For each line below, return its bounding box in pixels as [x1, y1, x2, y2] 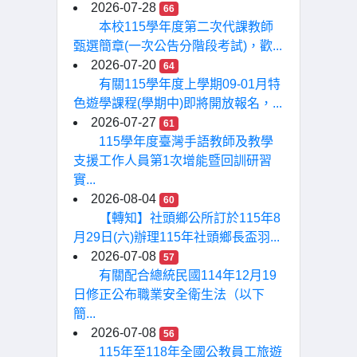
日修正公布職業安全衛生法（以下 [73, 288, 265, 301]
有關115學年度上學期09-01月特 [99, 77, 280, 91]
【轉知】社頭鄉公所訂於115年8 [99, 211, 280, 225]
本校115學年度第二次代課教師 [99, 20, 273, 33]
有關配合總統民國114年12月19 [99, 269, 277, 282]
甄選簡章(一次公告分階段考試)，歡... [73, 39, 282, 53]
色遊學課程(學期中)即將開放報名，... [73, 96, 282, 110]
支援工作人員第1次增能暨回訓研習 [73, 154, 272, 167]
